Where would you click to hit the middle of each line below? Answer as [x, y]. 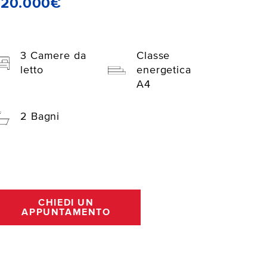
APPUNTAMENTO [66, 212]
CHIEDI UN [66, 203]
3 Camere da [53, 56]
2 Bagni [40, 117]
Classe [153, 56]
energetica [164, 71]
